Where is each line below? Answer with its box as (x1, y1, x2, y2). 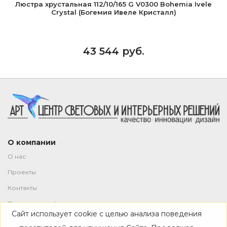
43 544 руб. (83, 45, 144, 57)
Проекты (8, 168, 36, 176)
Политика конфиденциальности (8, 200, 111, 208)
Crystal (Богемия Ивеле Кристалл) (51, 8, 176, 16)
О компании (8, 138, 56, 147)
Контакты (8, 184, 37, 192)
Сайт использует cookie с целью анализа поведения (11, 209, 202, 218)
